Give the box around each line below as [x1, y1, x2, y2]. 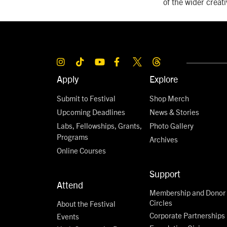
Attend [57, 178, 83, 191]
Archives [149, 134, 178, 144]
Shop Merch [149, 93, 190, 103]
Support [149, 167, 181, 179]
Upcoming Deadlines [57, 106, 125, 117]
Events [57, 211, 79, 221]
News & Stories [149, 106, 200, 117]
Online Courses [57, 145, 106, 155]
